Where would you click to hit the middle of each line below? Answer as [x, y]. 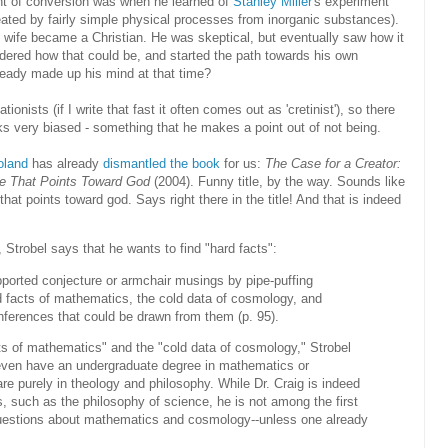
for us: [242, 164]
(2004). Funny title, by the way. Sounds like [277, 182]
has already [65, 164]
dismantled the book [161, 164]
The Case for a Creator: [333, 164]
